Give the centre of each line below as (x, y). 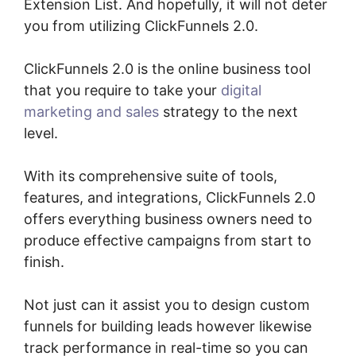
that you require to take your (122, 91)
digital (241, 91)
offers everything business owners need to (168, 219)
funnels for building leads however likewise (168, 327)
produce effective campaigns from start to (168, 241)
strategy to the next (228, 112)
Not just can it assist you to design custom (167, 305)
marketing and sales (91, 112)
